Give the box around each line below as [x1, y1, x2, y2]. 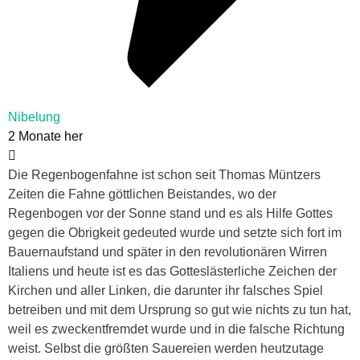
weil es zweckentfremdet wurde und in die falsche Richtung [8, 322, 345, 337]
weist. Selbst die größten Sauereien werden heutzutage [8, 342, 324, 356]
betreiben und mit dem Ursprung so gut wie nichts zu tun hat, [8, 303, 351, 317]
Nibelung [8, 110, 60, 125]
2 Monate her [8, 129, 83, 144]
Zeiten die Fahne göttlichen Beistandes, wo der [8, 187, 276, 202]
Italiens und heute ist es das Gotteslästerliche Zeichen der [8, 264, 337, 279]
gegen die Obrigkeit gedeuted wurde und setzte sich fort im [8, 226, 342, 240]
